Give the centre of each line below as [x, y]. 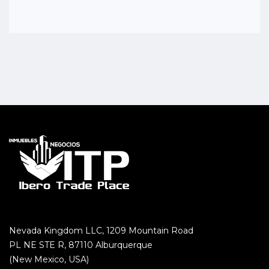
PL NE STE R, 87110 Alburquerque [81, 245]
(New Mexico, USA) [49, 259]
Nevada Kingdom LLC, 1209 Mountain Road [101, 230]
